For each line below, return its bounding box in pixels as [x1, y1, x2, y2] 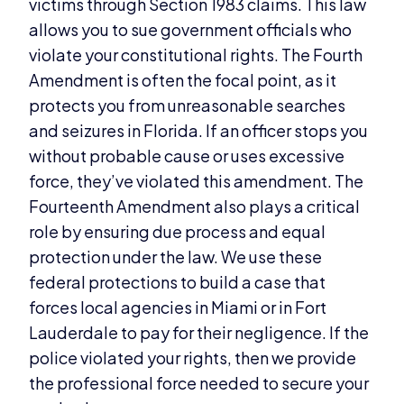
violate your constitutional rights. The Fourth [29, 43, 363, 65]
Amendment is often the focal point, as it [29, 69, 337, 90]
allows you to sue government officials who [29, 18, 353, 40]
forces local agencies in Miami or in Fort [29, 296, 327, 317]
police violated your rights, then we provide [29, 346, 357, 368]
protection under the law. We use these [29, 245, 323, 267]
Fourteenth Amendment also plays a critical [29, 195, 361, 216]
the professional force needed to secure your [29, 372, 370, 393]
